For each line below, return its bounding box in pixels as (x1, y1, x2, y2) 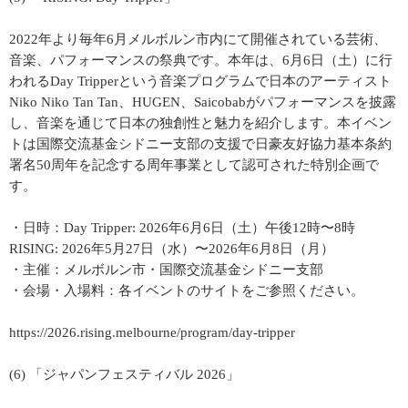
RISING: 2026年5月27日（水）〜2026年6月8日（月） (9, 241, 334, 256)
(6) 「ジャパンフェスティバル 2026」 (9, 367, 240, 382)
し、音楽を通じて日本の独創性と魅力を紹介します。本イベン (9, 116, 392, 130)
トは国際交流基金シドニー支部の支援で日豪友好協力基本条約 (9, 137, 392, 151)
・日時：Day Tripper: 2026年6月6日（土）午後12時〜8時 (9, 220, 355, 235)
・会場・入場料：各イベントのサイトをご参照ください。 (9, 283, 364, 298)
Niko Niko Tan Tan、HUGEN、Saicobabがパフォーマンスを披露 (9, 95, 396, 109)
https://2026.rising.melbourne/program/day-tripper (9, 325, 295, 340)
